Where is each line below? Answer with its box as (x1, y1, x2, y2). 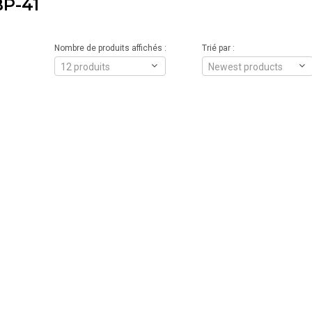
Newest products (208, 61, 283, 72)
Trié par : (201, 43, 235, 53)
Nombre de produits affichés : (54, 43, 166, 53)
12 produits (60, 61, 110, 72)
